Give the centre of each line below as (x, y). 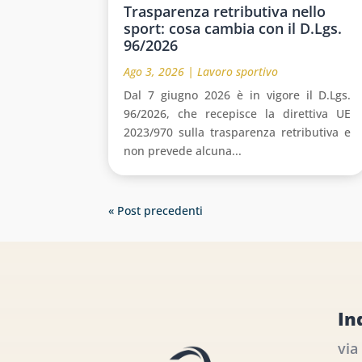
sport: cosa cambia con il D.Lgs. (233, 28)
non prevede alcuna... (183, 150)
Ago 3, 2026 (154, 71)
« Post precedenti (156, 210)
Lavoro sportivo (238, 71)
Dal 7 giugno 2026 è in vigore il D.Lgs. (238, 95)
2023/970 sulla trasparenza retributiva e (238, 132)
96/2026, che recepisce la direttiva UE (238, 113)
